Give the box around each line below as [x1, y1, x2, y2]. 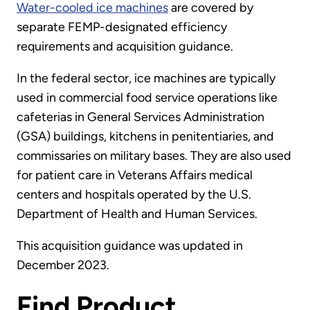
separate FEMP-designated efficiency [17, 19, 227, 35]
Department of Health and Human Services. [17, 206, 257, 222]
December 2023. [17, 257, 109, 273]
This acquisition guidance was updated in [17, 238, 243, 254]
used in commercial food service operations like [17, 90, 277, 106]
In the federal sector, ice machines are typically [17, 71, 275, 86]
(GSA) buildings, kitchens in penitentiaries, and [17, 129, 274, 145]
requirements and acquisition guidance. [17, 39, 233, 55]
